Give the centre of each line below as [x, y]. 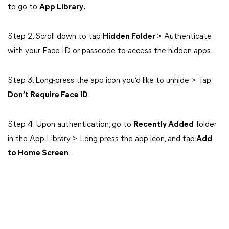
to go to [24, 7]
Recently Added [164, 125]
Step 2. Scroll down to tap [55, 37]
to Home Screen [38, 153]
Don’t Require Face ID [48, 95]
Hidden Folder [130, 37]
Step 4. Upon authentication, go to [71, 125]
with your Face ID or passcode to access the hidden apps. [110, 51]
